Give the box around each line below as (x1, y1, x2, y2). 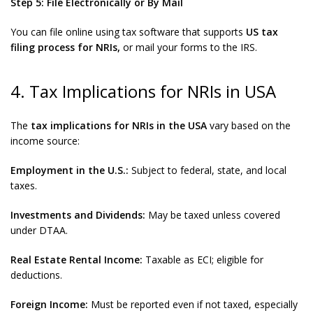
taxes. (10, 179, 37, 192)
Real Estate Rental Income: (10, 253, 143, 266)
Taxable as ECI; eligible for (143, 253, 263, 266)
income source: (10, 134, 80, 147)
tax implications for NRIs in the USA (31, 119, 210, 132)
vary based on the (210, 119, 291, 132)
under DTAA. (10, 224, 68, 237)
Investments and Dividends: (10, 208, 145, 221)
